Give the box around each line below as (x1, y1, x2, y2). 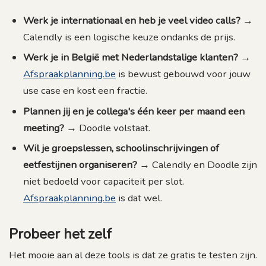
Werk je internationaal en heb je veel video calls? (23, 13, 240, 27)
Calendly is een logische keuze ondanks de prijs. (23, 30, 235, 44)
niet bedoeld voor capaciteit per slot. (23, 174, 184, 188)
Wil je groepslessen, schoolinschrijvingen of (23, 141, 219, 155)
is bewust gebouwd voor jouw (116, 67, 251, 81)
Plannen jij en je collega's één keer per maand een (23, 104, 245, 118)
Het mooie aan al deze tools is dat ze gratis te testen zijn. (9, 248, 257, 262)
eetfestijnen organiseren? (23, 157, 137, 172)
